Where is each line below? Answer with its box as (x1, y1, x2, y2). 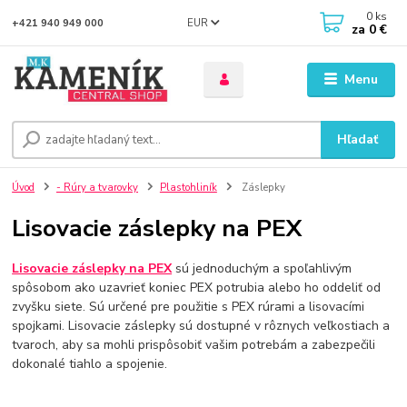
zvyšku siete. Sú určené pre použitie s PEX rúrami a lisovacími (12, 297, 365, 315)
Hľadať (337, 131, 379, 149)
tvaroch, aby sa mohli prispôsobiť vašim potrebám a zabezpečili (12, 335, 376, 353)
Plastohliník (159, 181, 217, 195)
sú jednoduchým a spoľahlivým (172, 259, 352, 277)
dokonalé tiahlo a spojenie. (12, 354, 168, 372)
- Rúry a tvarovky (56, 181, 138, 195)
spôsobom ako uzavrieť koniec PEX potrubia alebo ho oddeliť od (12, 278, 382, 296)
